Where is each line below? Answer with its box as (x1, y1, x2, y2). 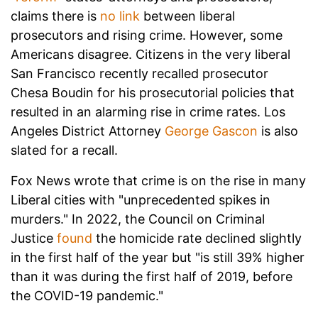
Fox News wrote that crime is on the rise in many (11, 173, 306, 189)
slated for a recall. (11, 143, 118, 158)
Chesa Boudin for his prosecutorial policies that (11, 85, 295, 101)
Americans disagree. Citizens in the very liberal (11, 47, 290, 62)
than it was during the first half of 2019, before (11, 269, 292, 285)
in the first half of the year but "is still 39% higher (11, 250, 305, 265)
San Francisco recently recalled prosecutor (11, 66, 268, 82)
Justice (11, 231, 57, 246)
